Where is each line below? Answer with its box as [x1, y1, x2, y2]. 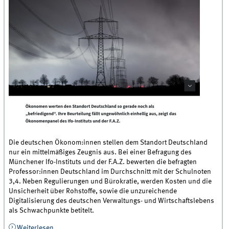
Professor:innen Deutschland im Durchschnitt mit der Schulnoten [9, 168, 212, 176]
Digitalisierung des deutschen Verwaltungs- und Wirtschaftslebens [9, 197, 215, 205]
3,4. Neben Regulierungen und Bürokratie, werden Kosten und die [9, 178, 212, 186]
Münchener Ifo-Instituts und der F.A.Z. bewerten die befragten [9, 158, 197, 166]
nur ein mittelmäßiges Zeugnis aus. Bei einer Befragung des [9, 149, 192, 156]
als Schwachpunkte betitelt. [9, 207, 95, 215]
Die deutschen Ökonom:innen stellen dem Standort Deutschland [9, 139, 208, 147]
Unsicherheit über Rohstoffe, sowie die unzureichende [9, 188, 177, 195]
